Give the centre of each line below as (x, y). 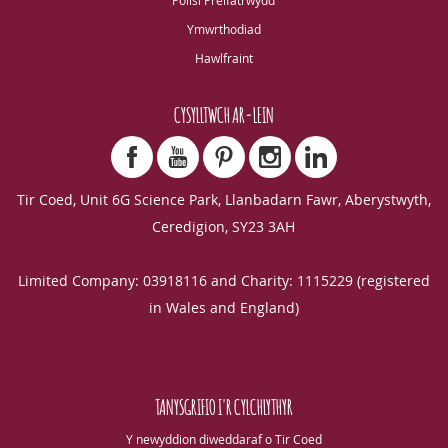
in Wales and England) (223, 307)
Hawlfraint (223, 59)
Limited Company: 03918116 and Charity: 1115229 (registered (223, 280)
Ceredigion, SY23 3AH (224, 226)
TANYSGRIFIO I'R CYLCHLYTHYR (223, 405)
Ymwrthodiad (223, 30)
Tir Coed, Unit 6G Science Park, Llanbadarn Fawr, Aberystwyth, (223, 199)
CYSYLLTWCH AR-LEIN (223, 113)
